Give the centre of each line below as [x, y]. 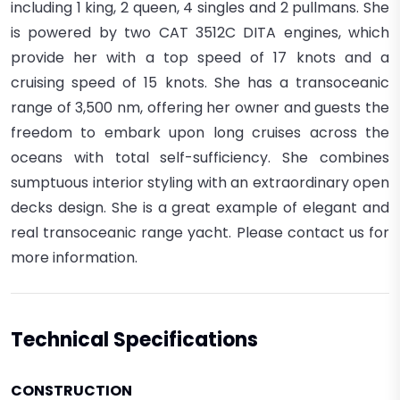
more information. [74, 258]
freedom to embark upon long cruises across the [200, 133]
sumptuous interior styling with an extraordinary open [200, 183]
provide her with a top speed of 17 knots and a [200, 58]
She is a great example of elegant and [250, 208]
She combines [336, 158]
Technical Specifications [134, 340]
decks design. [61, 208]
